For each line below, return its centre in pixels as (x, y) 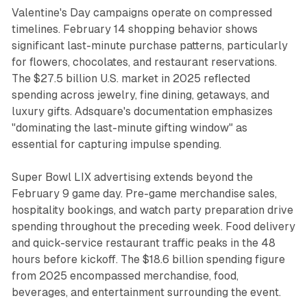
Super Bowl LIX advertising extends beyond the (132, 177)
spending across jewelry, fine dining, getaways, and (140, 95)
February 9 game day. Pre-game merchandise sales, (144, 193)
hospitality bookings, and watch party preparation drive (152, 210)
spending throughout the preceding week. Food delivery (153, 226)
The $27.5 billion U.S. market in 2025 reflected (131, 78)
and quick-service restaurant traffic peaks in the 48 (143, 243)
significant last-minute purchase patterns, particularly (149, 45)
